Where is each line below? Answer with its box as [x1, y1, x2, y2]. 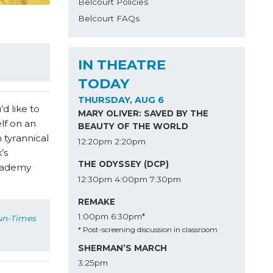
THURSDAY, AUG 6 [77, 94, 164, 105]
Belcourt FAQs [77, 13, 140, 24]
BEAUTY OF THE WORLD [77, 121, 188, 132]
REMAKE [77, 196, 115, 207]
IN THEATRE [77, 55, 166, 73]
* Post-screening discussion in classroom [77, 225, 218, 235]
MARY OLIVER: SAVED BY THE [77, 108, 208, 119]
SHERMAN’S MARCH [77, 243, 167, 253]
